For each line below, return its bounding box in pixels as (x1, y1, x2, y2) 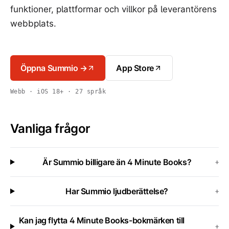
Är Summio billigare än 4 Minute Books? (42, 157, 192, 167)
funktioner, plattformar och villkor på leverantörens (10, 4, 217, 14)
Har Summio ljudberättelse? (65, 186, 169, 196)
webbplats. (10, 18, 56, 29)
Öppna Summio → (20, 63, 87, 73)
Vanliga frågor (10, 121, 90, 136)
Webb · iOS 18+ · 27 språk (10, 88, 106, 95)
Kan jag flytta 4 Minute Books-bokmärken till (18, 215, 185, 225)
